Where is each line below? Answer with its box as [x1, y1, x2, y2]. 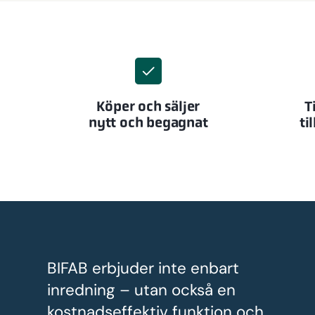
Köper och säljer [96, 98, 200, 115]
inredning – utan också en [47, 280, 236, 300]
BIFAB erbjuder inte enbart [47, 258, 240, 278]
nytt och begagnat [89, 114, 208, 131]
